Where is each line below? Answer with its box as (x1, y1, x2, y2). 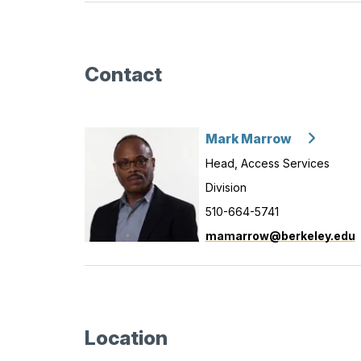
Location (84, 326, 168, 351)
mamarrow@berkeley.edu (205, 229, 355, 243)
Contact (84, 61, 162, 86)
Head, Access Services (205, 156, 330, 171)
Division (205, 180, 247, 195)
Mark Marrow (205, 131, 292, 147)
